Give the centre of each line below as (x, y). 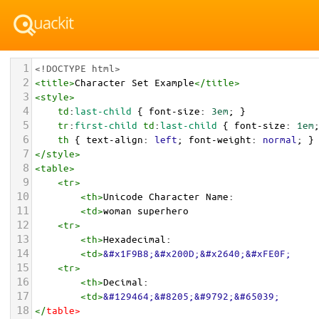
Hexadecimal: (137, 239)
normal (280, 139)
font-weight (220, 139)
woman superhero (152, 210)
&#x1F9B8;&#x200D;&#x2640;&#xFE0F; (197, 253)
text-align (115, 139)
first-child (106, 125)
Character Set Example (135, 82)
